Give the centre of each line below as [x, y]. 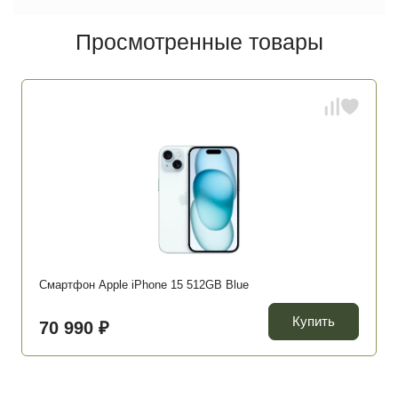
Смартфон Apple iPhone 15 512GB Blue [144, 285]
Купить [314, 322]
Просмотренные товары [199, 42]
